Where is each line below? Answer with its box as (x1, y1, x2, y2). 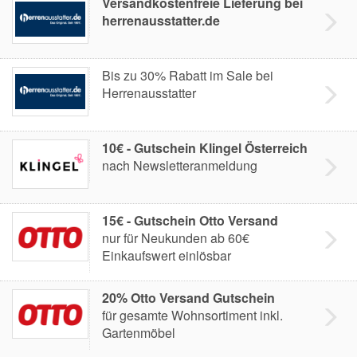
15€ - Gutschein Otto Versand (102, 211, 278, 229)
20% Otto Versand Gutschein (102, 288, 275, 307)
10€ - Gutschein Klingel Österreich (102, 139, 308, 157)
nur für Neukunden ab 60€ (102, 229, 249, 247)
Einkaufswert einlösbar (102, 246, 231, 265)
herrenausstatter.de (102, 11, 220, 29)
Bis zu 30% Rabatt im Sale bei (102, 66, 273, 84)
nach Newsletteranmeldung (102, 156, 257, 175)
